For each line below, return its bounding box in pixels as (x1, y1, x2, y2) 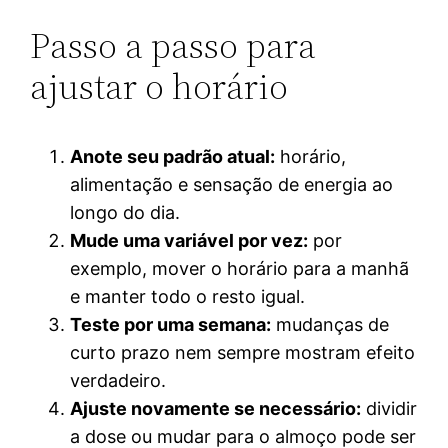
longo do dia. (70, 201, 181, 223)
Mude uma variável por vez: (70, 229, 309, 251)
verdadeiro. (70, 369, 167, 391)
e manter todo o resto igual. (70, 285, 306, 307)
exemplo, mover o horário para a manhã (70, 257, 410, 279)
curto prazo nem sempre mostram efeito (70, 341, 416, 363)
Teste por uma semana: (70, 313, 272, 335)
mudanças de (271, 313, 390, 335)
